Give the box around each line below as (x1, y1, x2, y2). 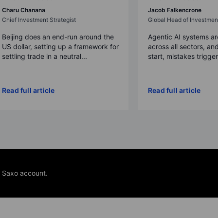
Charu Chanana (2, 6, 45, 14)
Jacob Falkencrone (148, 6, 201, 14)
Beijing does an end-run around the (2, 32, 114, 41)
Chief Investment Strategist (2, 16, 76, 23)
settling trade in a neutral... (2, 52, 87, 60)
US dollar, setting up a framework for (2, 42, 119, 51)
